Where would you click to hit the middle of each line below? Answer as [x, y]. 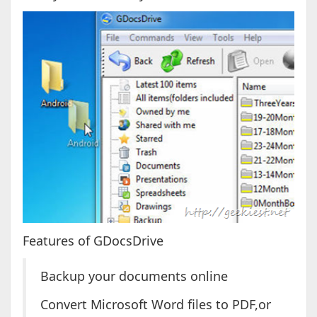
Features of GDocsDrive [93, 241]
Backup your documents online [134, 276]
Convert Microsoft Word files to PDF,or [155, 305]
